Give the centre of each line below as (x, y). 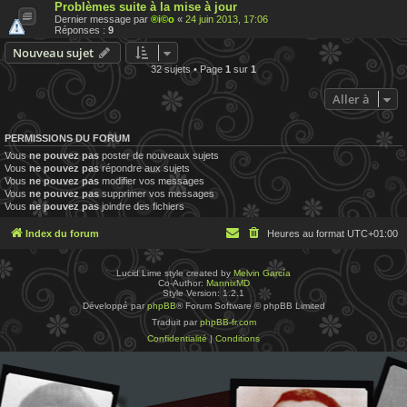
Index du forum (62, 234)
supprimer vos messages (157, 193)
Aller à (351, 99)
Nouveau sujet (53, 52)
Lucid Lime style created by (175, 273)
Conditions (238, 339)
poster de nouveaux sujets (159, 155)
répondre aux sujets (144, 168)
